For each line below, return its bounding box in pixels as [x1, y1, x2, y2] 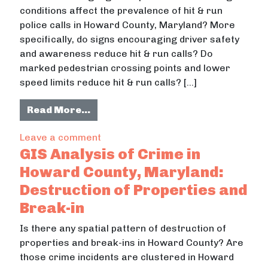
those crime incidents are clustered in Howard [20, 251, 234, 263]
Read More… [27, 103, 91, 115]
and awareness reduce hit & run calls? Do [20, 47, 214, 59]
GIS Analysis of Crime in [20, 144, 201, 163]
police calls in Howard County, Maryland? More [20, 19, 236, 31]
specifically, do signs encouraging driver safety [20, 33, 240, 45]
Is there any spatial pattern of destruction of [20, 222, 227, 234]
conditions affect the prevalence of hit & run [20, 4, 223, 16]
